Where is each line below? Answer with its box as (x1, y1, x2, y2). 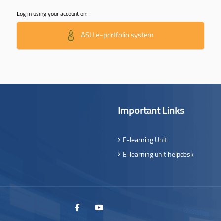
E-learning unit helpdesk (123, 147, 194, 161)
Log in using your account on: (17, 7, 88, 19)
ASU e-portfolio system (79, 27, 154, 42)
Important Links (118, 101, 184, 119)
